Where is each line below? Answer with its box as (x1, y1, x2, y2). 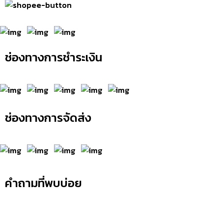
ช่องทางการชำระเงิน (5, 48, 102, 66)
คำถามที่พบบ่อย (5, 174, 82, 192)
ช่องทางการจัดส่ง (5, 109, 91, 126)
